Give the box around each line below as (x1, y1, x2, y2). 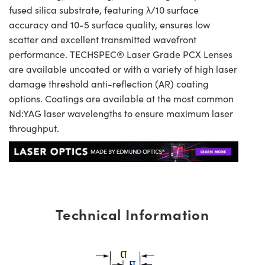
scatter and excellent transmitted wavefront (9, 33, 196, 46)
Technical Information (56, 204, 209, 224)
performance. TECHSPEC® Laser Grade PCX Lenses (9, 48, 232, 61)
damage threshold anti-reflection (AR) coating (9, 77, 209, 91)
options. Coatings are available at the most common (9, 92, 234, 105)
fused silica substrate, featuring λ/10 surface (9, 4, 199, 17)
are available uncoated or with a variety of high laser (9, 63, 237, 76)
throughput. (9, 122, 59, 135)
